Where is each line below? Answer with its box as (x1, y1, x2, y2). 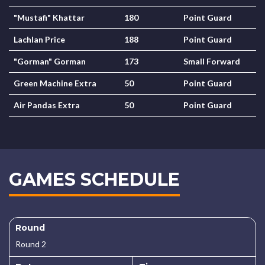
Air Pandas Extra (14, 100, 80, 110)
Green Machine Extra (14, 78, 96, 88)
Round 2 (15, 239, 46, 249)
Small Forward (183, 56, 240, 66)
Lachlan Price (14, 34, 65, 44)
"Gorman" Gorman (14, 56, 86, 66)
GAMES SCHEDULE (9, 169, 180, 190)
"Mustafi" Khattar (14, 12, 85, 22)
